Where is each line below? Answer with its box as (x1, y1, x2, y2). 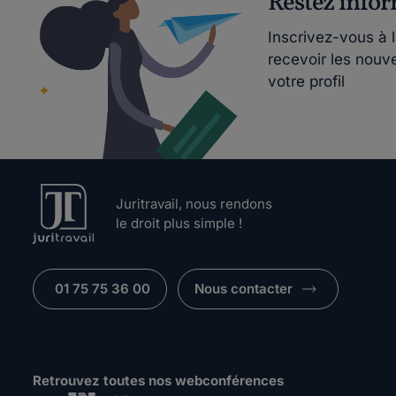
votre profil (268, 72, 345, 90)
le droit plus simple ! (116, 215, 242, 232)
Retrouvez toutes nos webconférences (33, 372, 284, 390)
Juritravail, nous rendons (116, 195, 272, 213)
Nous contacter (194, 280, 293, 298)
